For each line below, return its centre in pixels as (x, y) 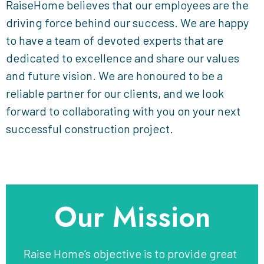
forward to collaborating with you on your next (123, 110)
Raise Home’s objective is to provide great (130, 253)
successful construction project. (90, 128)
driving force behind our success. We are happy (127, 22)
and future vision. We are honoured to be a (114, 75)
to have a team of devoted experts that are (115, 40)
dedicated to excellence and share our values (123, 57)
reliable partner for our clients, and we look (115, 93)
